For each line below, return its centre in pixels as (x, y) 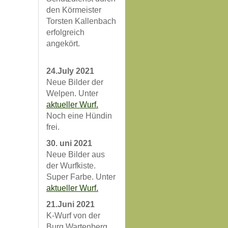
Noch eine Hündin (79, 116)
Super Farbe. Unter (81, 177)
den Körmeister (74, 10)
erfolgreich (65, 32)
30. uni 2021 (69, 143)
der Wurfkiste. (71, 166)
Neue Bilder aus (76, 154)
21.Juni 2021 (70, 204)
